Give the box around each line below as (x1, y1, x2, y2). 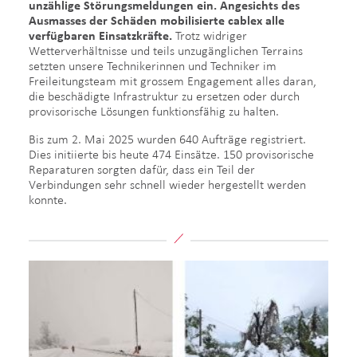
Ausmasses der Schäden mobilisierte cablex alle (29, 14, 284, 27)
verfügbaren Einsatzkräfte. (29, 29, 175, 42)
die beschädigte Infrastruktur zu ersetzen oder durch (29, 89, 300, 103)
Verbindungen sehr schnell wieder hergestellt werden (29, 178, 306, 191)
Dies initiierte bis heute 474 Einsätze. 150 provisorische (29, 147, 314, 161)
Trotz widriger (175, 29, 247, 42)
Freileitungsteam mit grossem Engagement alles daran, (29, 74, 316, 88)
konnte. (29, 193, 67, 206)
